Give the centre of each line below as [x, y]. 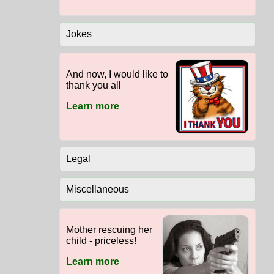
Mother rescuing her [109, 230]
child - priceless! [101, 241]
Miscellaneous [97, 190]
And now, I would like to [117, 75]
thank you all [93, 86]
